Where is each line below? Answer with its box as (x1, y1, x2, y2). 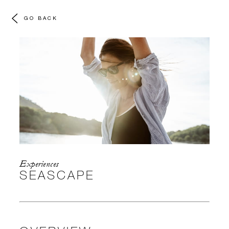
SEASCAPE (19, 167, 95, 182)
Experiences (19, 158, 59, 170)
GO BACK (24, 14, 58, 21)
